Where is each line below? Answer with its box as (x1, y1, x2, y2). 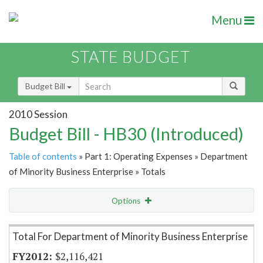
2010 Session (9, 107, 68, 120)
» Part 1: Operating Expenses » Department (77, 151, 248, 162)
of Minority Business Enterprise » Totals (9, 166, 166, 177)
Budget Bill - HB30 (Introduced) (9, 123, 244, 144)
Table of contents (9, 151, 77, 162)
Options (112, 196, 142, 206)
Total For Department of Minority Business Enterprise (12, 230, 248, 243)
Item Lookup (12, 220, 58, 231)
